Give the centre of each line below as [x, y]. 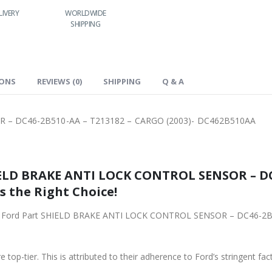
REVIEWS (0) [59, 81]
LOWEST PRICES [152, 13]
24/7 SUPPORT [228, 13]
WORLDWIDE [86, 13]
